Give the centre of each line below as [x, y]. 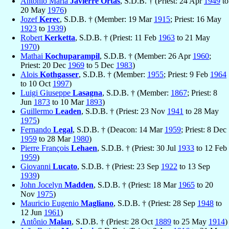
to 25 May [190, 222]
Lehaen [84, 148]
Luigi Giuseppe [47, 93]
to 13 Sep [194, 167]
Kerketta [60, 38]
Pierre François [46, 148]
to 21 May [192, 38]
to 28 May [201, 111]
